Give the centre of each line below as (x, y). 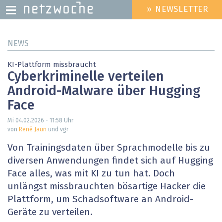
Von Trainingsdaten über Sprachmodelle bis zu (109, 148)
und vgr (57, 130)
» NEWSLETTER (178, 10)
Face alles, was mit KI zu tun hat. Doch (91, 174)
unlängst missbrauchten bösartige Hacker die (107, 187)
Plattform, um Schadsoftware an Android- (100, 200)
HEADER (138, 14)
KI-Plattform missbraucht (52, 65)
